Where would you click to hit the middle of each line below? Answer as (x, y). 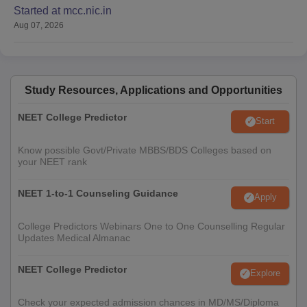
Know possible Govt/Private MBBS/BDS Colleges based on (145, 150)
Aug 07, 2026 (39, 25)
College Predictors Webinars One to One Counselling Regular (151, 226)
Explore (265, 273)
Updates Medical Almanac (74, 237)
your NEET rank (52, 161)
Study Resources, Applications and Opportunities (153, 90)
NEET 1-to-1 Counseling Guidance (98, 193)
